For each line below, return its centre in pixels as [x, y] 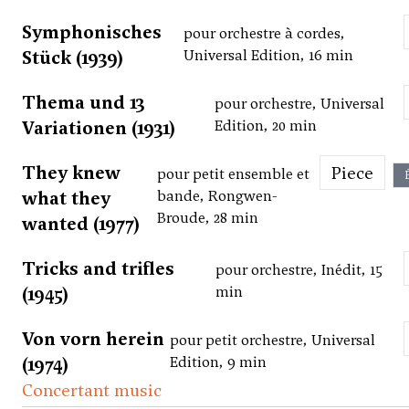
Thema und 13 [83, 103]
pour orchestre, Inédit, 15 [299, 270]
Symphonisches [92, 32]
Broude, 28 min [207, 218]
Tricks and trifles [98, 269]
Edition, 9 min [218, 362]
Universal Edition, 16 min [268, 56]
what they [66, 199]
